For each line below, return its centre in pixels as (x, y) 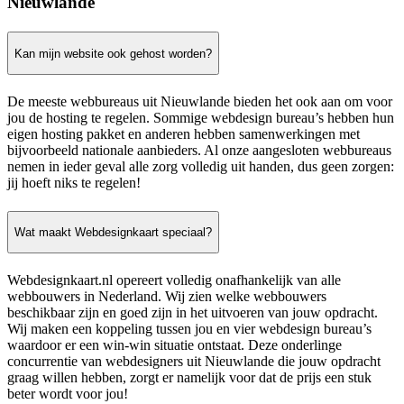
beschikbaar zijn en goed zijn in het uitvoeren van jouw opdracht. (193, 313)
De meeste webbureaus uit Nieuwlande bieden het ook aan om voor (200, 102)
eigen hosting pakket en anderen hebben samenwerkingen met (184, 134)
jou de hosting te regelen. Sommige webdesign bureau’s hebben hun (201, 118)
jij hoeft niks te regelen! (74, 183)
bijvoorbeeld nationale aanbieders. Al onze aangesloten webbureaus (199, 151)
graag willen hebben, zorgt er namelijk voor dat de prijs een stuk (189, 378)
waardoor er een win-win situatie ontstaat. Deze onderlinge (174, 345)
